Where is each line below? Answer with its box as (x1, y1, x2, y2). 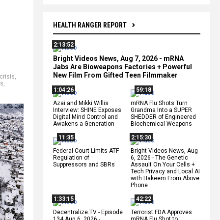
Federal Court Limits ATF (53, 147, 119, 154)
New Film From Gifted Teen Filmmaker (53, 71, 178, 79)
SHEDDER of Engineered (131, 113, 196, 120)
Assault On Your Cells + (131, 161, 195, 168)
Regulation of (53, 154, 89, 161)
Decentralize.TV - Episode (53, 208, 123, 216)
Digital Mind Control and (53, 113, 118, 120)
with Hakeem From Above (131, 174, 199, 182)
